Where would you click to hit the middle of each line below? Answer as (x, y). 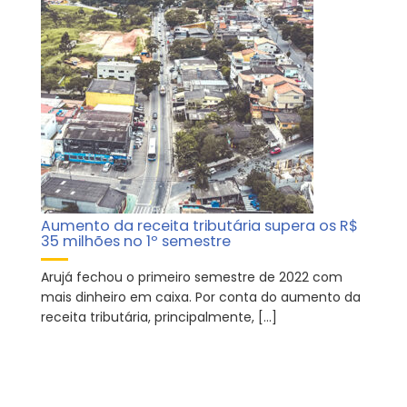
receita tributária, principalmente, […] (159, 318)
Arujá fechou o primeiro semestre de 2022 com (192, 278)
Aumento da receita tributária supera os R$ (199, 226)
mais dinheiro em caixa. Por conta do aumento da (201, 298)
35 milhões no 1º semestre (136, 242)
